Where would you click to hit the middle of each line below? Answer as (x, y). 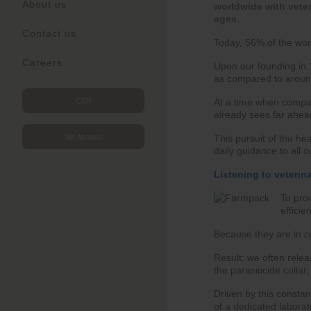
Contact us (49, 34)
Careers (42, 63)
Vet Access (83, 137)
